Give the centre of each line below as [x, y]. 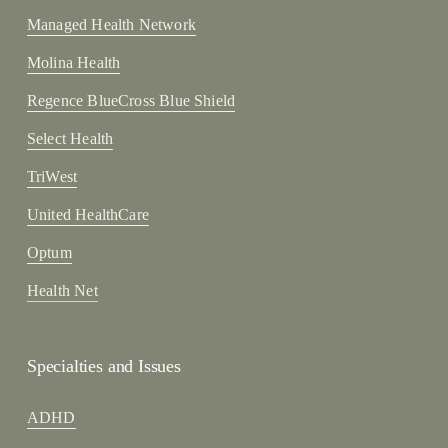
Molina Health [73, 62]
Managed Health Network [111, 24]
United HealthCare [87, 214]
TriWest [52, 176]
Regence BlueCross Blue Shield [131, 100]
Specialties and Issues [103, 365]
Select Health [70, 138]
